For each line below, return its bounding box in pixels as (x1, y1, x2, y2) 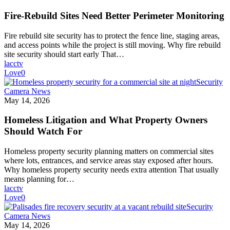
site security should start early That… (4, 49, 124, 59)
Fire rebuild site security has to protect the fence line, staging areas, (4, 31, 220, 40)
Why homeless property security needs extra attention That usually (4, 165, 219, 174)
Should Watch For (4, 126, 82, 137)
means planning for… (4, 175, 74, 183)
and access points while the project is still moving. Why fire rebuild (4, 40, 221, 49)
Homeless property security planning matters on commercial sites (4, 147, 214, 156)
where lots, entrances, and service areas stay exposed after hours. (4, 156, 213, 165)
